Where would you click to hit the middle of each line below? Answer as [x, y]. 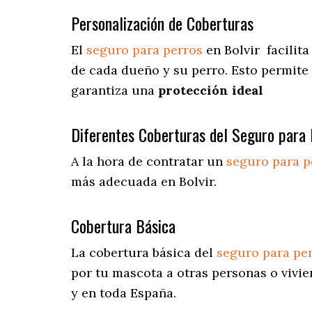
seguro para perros [145, 50]
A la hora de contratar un [149, 162]
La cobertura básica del [144, 253]
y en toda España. [124, 293]
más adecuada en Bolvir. [144, 182]
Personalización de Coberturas [162, 23]
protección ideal [211, 91]
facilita [286, 50]
